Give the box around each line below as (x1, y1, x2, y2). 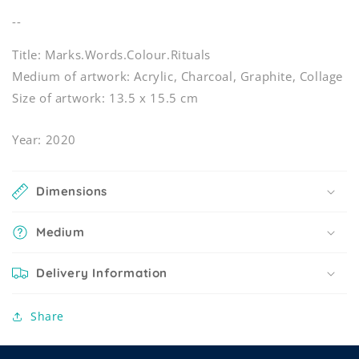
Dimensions (36, 184, 107, 200)
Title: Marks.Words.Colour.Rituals (12, 46, 211, 63)
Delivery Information (36, 265, 167, 281)
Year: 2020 (12, 131, 76, 148)
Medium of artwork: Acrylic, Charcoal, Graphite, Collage (12, 68, 343, 85)
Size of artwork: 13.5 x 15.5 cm (12, 90, 199, 107)
